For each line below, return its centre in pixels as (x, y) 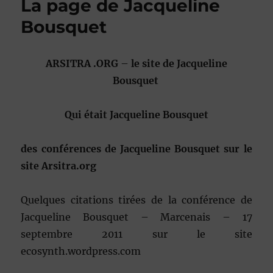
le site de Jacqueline (178, 64)
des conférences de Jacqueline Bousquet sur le (136, 149)
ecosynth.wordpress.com (81, 251)
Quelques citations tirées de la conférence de (136, 200)
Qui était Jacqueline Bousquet (136, 115)
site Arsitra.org (59, 166)
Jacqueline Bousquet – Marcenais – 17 (136, 217)
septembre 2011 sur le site (136, 234)
